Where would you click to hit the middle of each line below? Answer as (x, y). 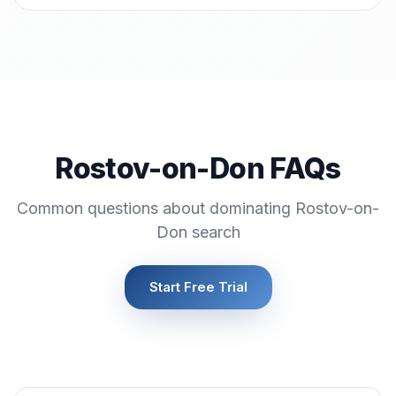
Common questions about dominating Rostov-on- (198, 208)
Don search (198, 232)
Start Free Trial (198, 287)
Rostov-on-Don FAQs (198, 168)
